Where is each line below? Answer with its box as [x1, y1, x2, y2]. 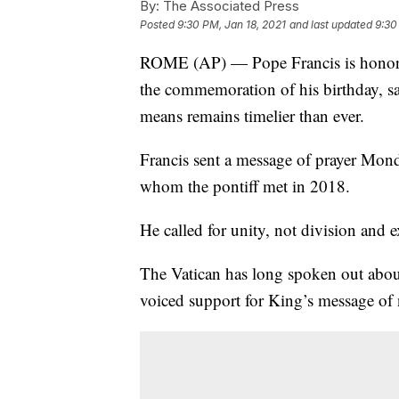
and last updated [289, 18, 372, 32]
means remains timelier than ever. [140, 104, 364, 127]
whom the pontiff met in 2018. [140, 175, 350, 198]
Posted [140, 18, 177, 32]
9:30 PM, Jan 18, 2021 [177, 18, 286, 32]
